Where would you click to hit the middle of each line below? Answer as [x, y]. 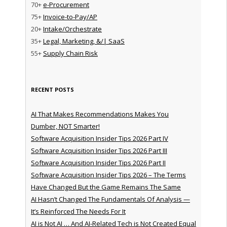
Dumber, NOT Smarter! [65, 126]
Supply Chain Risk [70, 53]
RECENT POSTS [52, 89]
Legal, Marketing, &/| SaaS [84, 41]
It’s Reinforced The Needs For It [78, 211]
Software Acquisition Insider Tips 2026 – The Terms [108, 175]
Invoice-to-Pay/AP [70, 16]
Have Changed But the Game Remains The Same [106, 187]
